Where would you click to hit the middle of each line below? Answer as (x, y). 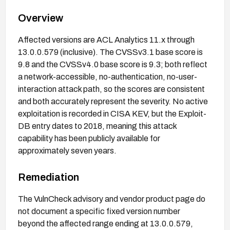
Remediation (49, 177)
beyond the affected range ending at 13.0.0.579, (106, 223)
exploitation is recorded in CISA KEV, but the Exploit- (112, 113)
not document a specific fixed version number (99, 211)
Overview (41, 18)
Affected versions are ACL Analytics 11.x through (106, 40)
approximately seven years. (67, 150)
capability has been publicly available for (89, 138)
